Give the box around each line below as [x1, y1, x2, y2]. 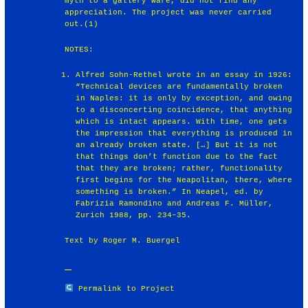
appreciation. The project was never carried [65, 8, 272, 16]
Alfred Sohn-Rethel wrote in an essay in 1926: [75, 70, 292, 79]
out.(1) [65, 19, 99, 28]
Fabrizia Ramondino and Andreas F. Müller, [75, 199, 273, 208]
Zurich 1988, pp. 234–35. [75, 210, 191, 219]
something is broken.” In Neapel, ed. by [75, 187, 263, 196]
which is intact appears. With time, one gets [75, 117, 287, 126]
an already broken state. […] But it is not [75, 140, 278, 149]
